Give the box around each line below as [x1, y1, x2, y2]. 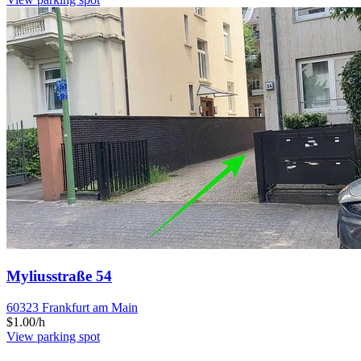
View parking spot [6, 329, 100, 343]
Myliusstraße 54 [6, 267, 112, 284]
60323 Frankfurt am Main [6, 300, 138, 314]
